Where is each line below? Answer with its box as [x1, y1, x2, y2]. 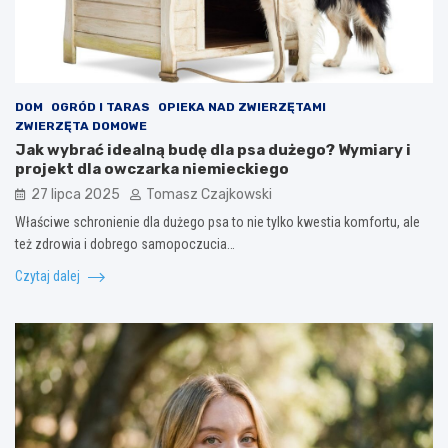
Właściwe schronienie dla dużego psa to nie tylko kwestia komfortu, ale [15, 213, 420, 230]
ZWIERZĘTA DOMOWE [15, 118, 147, 133]
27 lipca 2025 [31, 185, 120, 203]
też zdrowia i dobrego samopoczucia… [15, 235, 235, 252]
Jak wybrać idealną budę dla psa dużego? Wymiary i [15, 140, 411, 159]
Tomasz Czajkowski [146, 185, 272, 203]
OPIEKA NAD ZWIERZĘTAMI [158, 99, 326, 114]
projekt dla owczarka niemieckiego [15, 159, 289, 178]
